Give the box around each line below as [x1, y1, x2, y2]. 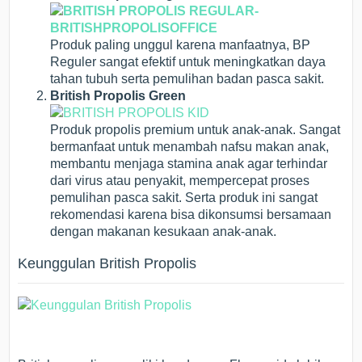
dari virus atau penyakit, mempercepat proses [50, 174, 310, 188]
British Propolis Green [50, 89, 187, 103]
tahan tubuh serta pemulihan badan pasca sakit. [50, 72, 325, 86]
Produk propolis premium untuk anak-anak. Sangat [50, 123, 341, 137]
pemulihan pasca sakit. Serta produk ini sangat [50, 191, 318, 205]
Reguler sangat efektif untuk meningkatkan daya [50, 55, 326, 69]
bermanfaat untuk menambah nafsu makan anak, [50, 140, 330, 154]
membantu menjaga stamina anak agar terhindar [50, 157, 328, 171]
